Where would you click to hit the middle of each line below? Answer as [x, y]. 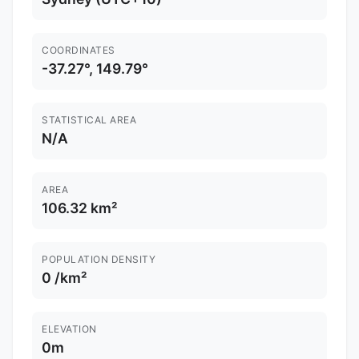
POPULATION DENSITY [99, 260]
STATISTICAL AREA [89, 120]
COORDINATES [79, 50]
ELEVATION [69, 329]
